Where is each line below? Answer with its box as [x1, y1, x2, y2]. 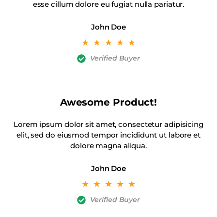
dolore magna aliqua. [70, 141, 147, 151]
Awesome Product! [60, 96, 157, 108]
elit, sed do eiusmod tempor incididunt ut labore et [16, 130, 201, 140]
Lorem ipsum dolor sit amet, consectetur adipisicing [14, 120, 203, 129]
